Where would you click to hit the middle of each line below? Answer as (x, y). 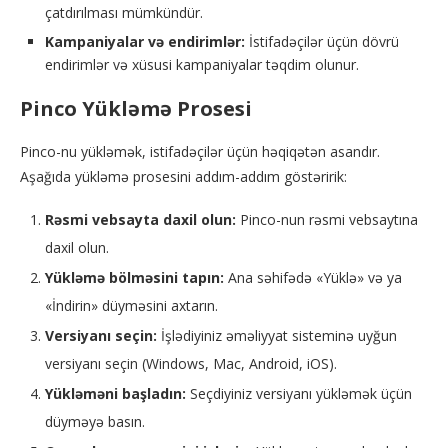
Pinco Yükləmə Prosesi (136, 108)
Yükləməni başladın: (115, 393)
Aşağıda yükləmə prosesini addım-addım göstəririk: (183, 176)
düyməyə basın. (95, 421)
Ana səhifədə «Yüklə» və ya (313, 277)
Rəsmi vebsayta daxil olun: (140, 219)
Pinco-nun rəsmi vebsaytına (327, 219)
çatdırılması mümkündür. (124, 12)
